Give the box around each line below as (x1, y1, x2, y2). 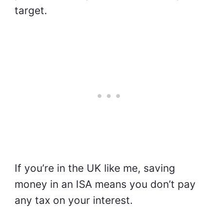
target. (15, 4, 47, 17)
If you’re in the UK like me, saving (15, 162, 175, 175)
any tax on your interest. (15, 194, 133, 207)
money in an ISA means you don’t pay (15, 178, 196, 191)
